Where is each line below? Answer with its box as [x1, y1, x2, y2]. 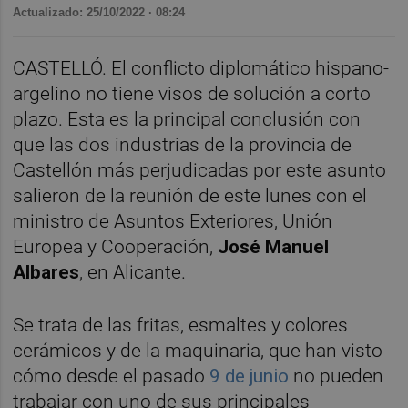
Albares [13, 261, 80, 284]
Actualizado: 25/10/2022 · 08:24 [13, 5, 186, 19]
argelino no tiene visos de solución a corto [13, 83, 372, 106]
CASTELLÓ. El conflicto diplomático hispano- [13, 57, 390, 80]
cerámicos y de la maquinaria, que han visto [13, 339, 383, 362]
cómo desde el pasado [13, 364, 210, 387]
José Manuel [213, 236, 330, 259]
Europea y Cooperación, [13, 236, 214, 259]
